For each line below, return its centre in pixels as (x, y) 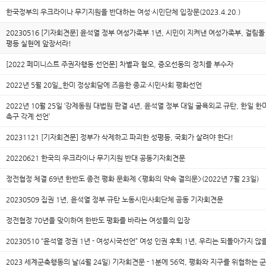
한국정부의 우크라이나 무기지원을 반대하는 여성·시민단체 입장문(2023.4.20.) (123, 12)
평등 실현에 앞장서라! (39, 43)
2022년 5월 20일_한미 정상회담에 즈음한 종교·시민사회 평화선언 (104, 85)
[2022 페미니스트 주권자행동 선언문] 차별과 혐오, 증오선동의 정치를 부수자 (120, 64)
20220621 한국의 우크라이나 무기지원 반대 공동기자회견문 (96, 158)
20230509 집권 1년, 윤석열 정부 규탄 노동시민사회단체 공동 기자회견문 (115, 199)
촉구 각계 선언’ (28, 116)
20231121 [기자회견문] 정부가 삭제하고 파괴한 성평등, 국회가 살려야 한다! (120, 137)
